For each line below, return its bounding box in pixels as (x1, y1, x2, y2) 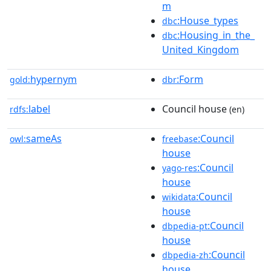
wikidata (162, 191, 196, 203)
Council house (162, 102, 227, 116)
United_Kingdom (162, 42, 239, 56)
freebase (162, 132, 198, 145)
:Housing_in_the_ (177, 28, 255, 42)
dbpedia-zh (162, 249, 209, 261)
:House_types (177, 13, 238, 27)
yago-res (162, 162, 197, 174)
